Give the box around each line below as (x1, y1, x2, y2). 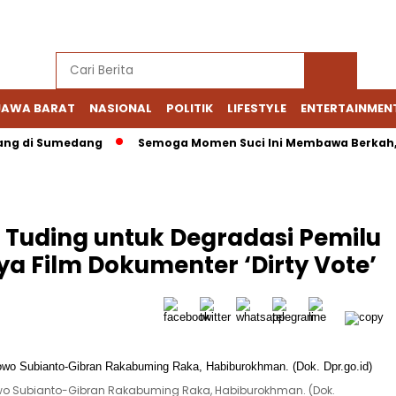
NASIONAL (89, 100, 152, 117)
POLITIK (166, 100, 213, 117)
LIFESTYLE (227, 100, 286, 117)
